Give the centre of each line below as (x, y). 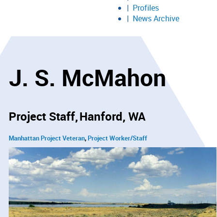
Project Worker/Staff (117, 138)
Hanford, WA (112, 116)
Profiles (146, 8)
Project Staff (42, 116)
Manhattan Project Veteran (47, 138)
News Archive (156, 18)
